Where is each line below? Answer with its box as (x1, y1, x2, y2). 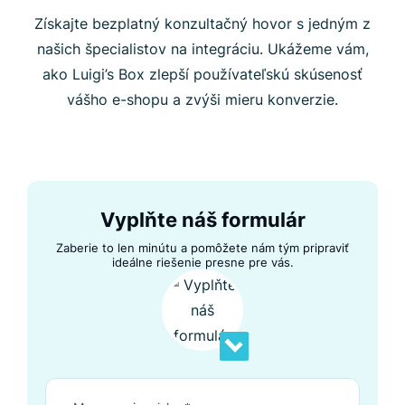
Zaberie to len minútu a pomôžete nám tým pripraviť (56, 240, 349, 255)
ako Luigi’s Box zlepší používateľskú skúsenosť (42, 64, 363, 83)
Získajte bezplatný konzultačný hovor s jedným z (34, 14, 371, 33)
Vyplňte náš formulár (99, 207, 306, 231)
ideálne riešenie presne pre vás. (111, 254, 294, 269)
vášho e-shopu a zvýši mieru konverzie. (67, 89, 338, 108)
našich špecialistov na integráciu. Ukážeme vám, (36, 39, 369, 58)
